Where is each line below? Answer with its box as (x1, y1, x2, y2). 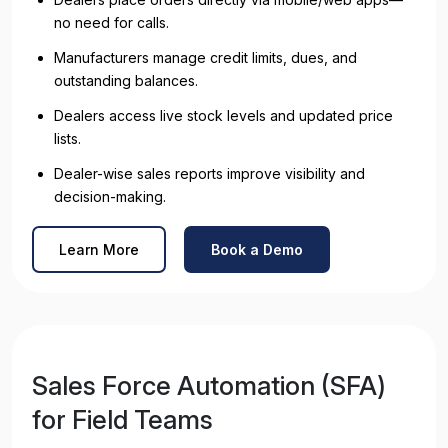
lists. (54, 129, 81, 147)
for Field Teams (32, 403, 213, 435)
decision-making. (54, 187, 166, 205)
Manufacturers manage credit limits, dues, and (54, 48, 357, 66)
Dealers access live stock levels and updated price (54, 106, 393, 124)
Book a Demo (211, 240, 303, 258)
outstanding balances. (54, 71, 198, 89)
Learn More (59, 240, 139, 258)
